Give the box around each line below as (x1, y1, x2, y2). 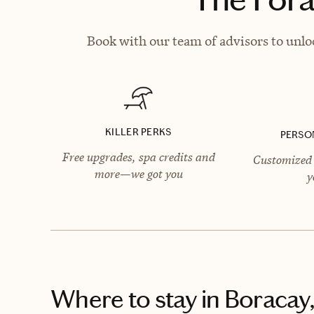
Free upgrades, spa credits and (62, 149, 215, 165)
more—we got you (94, 165, 183, 182)
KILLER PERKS (105, 125, 172, 138)
